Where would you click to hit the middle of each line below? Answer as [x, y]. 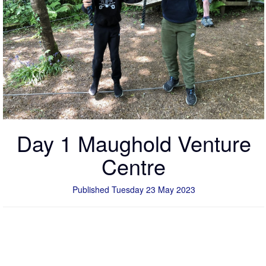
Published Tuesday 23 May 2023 [134, 189]
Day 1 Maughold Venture [134, 142]
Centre [134, 166]
